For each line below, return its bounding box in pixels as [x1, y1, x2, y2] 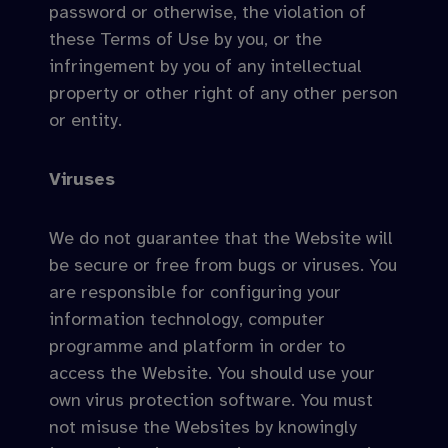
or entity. [49, 109, 122, 131]
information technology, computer [49, 308, 325, 330]
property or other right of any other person [49, 82, 398, 104]
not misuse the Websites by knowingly [49, 416, 357, 438]
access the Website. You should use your [49, 362, 375, 384]
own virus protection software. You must [49, 389, 373, 411]
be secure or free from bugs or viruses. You [49, 254, 397, 276]
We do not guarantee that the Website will [49, 227, 393, 249]
